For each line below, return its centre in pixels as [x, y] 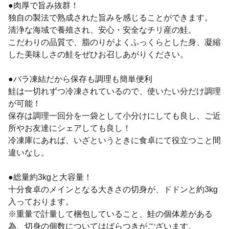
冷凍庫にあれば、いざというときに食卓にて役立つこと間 [114, 140]
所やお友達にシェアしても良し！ [70, 128]
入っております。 [41, 201]
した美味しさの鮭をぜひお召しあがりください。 [98, 54]
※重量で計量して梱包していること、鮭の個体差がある [110, 214]
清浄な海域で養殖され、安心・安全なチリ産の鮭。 [102, 30]
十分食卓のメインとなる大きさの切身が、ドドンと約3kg [113, 189]
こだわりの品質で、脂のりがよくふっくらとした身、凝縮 [114, 42]
